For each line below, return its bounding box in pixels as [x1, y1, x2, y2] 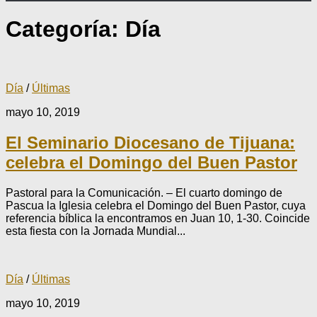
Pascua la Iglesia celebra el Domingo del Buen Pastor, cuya [6, 199, 306, 212]
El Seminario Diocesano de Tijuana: [6, 132, 295, 152]
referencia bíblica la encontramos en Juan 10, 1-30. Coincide [6, 212, 310, 224]
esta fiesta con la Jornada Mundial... [6, 224, 185, 237]
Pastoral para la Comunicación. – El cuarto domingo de [6, 186, 282, 199]
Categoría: [6, 16, 125, 42]
